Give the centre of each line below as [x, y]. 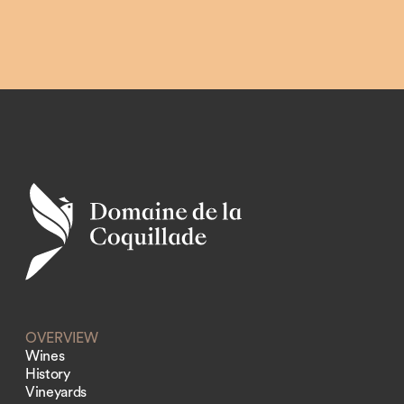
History [48, 374]
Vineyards [56, 392]
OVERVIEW [62, 338]
